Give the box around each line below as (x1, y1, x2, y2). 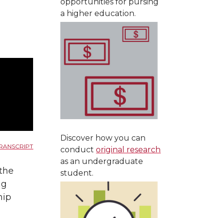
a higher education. (60, 9, 136, 18)
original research (96, 145, 161, 154)
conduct (60, 145, 96, 154)
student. (60, 168, 94, 178)
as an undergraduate (60, 157, 144, 166)
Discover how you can (60, 133, 146, 143)
